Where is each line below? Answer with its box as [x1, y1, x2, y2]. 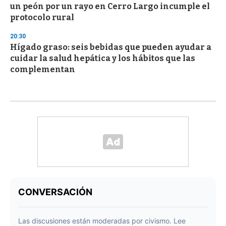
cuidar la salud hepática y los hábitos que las [10, 53, 195, 64]
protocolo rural [10, 13, 74, 23]
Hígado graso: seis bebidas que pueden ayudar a [10, 42, 211, 52]
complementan [10, 65, 75, 75]
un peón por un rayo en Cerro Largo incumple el [10, 2, 210, 12]
